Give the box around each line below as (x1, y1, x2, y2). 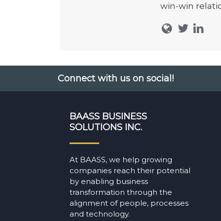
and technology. (69, 209, 130, 219)
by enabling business (69, 176, 148, 186)
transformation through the (69, 187, 172, 197)
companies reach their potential (69, 165, 190, 175)
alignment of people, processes (69, 198, 188, 208)
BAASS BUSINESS (69, 111, 147, 122)
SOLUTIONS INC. (69, 122, 142, 133)
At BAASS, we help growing (69, 154, 172, 164)
